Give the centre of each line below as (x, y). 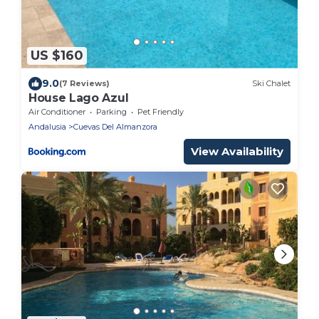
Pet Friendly (161, 111)
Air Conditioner (57, 111)
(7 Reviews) (84, 84)
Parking (111, 111)
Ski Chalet (271, 84)
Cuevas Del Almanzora (115, 126)
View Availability (237, 151)
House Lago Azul (79, 98)
